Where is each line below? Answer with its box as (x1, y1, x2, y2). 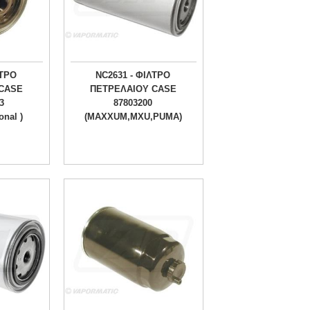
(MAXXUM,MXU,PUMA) (84, 111, 182, 122)
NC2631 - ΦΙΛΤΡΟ (95, 70, 170, 81)
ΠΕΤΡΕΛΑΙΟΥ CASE (89, 84, 176, 95)
